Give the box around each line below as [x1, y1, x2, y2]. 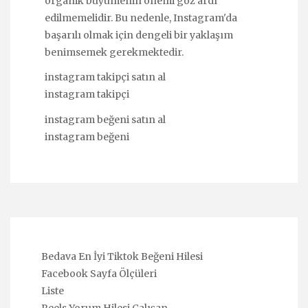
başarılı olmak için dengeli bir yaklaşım [45, 29, 233, 42]
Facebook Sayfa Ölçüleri [41, 267, 157, 280]
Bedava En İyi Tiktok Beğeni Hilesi [41, 250, 203, 263]
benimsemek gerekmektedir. [45, 46, 184, 59]
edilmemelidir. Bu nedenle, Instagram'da [45, 12, 237, 25]
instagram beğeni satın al [45, 113, 166, 126]
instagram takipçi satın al [45, 71, 166, 84]
